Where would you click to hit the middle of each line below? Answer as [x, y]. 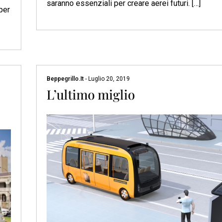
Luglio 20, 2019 [108, 79]
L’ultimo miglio [90, 95]
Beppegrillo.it [66, 79]
